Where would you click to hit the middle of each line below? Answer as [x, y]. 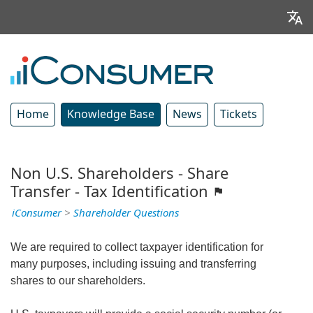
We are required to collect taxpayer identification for [137, 247]
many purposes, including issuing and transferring [133, 263]
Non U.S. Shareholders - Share [119, 173]
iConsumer [37, 213]
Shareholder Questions [126, 213]
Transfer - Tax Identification [111, 191]
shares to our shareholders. [78, 280]
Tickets [239, 114]
